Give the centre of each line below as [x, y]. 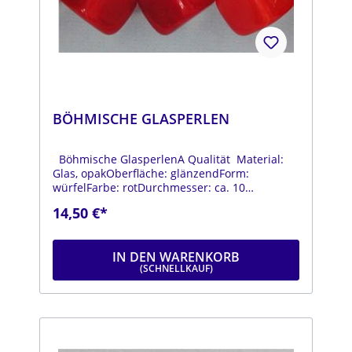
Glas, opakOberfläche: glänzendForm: [151, 174]
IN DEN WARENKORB [176, 257]
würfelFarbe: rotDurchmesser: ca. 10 [149, 188]
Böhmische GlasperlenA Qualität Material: [168, 159]
